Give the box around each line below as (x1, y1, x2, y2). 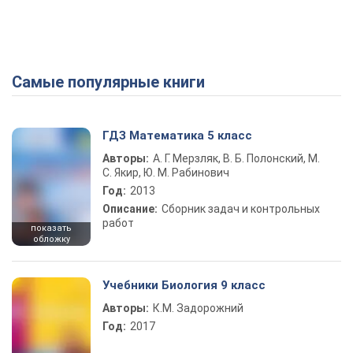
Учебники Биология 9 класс (102, 278, 266, 292)
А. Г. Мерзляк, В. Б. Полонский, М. (153, 152, 320, 165)
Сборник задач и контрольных (162, 203, 320, 215)
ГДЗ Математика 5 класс (102, 128, 252, 143)
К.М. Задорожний (153, 302, 243, 314)
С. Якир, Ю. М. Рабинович (102, 166, 229, 179)
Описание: (102, 203, 158, 215)
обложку (32, 234, 70, 244)
